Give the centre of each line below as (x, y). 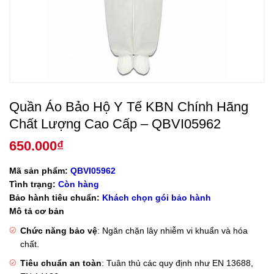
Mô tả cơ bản (37, 211)
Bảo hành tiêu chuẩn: (54, 198)
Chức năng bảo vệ (59, 231)
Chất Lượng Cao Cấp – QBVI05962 (115, 124)
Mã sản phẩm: (39, 171)
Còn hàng (79, 184)
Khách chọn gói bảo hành (157, 198)
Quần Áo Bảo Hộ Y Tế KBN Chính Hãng (129, 107)
